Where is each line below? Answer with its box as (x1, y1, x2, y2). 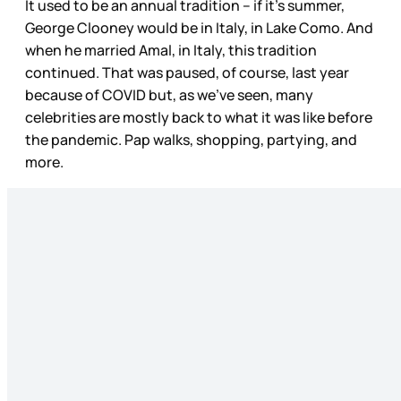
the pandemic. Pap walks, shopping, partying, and (25, 130, 357, 150)
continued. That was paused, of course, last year (25, 63, 349, 83)
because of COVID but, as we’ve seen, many (25, 85, 313, 106)
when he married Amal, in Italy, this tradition (25, 40, 317, 61)
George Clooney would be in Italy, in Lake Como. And (25, 18, 373, 38)
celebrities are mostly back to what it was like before (25, 107, 372, 128)
